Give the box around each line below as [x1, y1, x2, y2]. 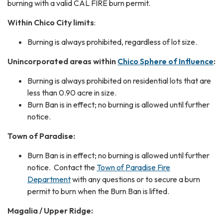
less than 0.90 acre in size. [27, 87, 121, 98]
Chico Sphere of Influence [117, 56, 214, 66]
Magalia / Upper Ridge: [7, 205, 93, 216]
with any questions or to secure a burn [71, 174, 200, 184]
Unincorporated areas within [7, 56, 117, 66]
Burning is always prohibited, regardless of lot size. [27, 36, 197, 47]
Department [27, 174, 71, 184]
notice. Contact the [27, 162, 97, 172]
